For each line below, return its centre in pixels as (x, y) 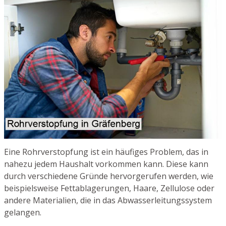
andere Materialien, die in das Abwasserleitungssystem (108, 201)
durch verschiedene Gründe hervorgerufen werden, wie (109, 176)
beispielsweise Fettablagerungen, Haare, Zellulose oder (109, 188)
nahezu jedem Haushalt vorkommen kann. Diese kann (106, 164)
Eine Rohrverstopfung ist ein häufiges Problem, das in (106, 152)
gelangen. (23, 213)
